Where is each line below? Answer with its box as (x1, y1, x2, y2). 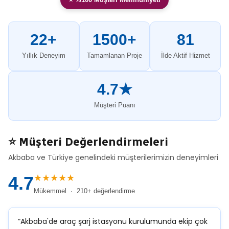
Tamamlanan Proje (87, 52, 142, 59)
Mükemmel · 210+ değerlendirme (34, 187, 135, 195)
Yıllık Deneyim (21, 52, 65, 59)
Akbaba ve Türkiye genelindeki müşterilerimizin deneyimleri (8, 152, 218, 163)
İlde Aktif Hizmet (161, 52, 210, 59)
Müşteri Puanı (94, 101, 135, 109)
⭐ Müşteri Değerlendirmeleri (8, 135, 168, 149)
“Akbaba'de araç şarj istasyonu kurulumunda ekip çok (18, 216, 208, 226)
